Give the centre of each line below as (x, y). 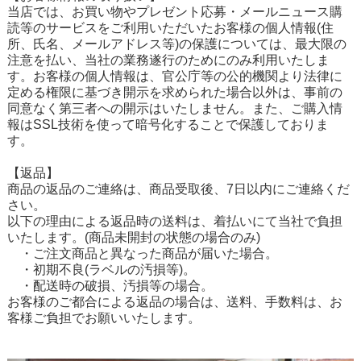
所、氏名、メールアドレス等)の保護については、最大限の (176, 44)
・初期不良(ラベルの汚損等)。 (103, 270)
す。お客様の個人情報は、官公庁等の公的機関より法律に (174, 77)
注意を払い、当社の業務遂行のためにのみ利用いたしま (168, 60)
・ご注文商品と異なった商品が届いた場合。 (144, 254)
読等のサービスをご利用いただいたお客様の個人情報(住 (170, 28)
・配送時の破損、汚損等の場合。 (112, 286)
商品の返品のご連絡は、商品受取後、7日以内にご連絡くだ (178, 189)
